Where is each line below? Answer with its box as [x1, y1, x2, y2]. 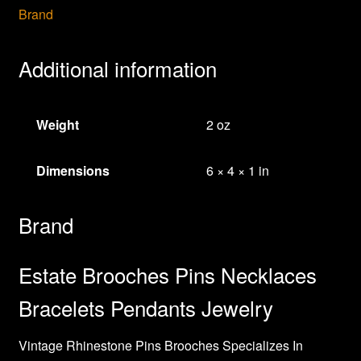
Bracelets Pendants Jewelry [18, 292, 273, 322]
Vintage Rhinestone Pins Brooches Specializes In [18, 335, 303, 355]
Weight [36, 115, 80, 135]
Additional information [18, 53, 217, 84]
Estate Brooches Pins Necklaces [18, 259, 317, 289]
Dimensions [36, 161, 110, 180]
